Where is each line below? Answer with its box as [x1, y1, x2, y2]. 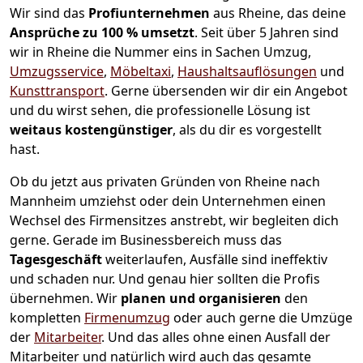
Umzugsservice [10, 62, 104, 81]
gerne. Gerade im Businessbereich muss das [10, 231, 282, 250]
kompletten [10, 309, 84, 327]
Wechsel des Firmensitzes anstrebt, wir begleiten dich [10, 211, 339, 230]
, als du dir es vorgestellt [173, 121, 322, 139]
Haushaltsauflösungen [177, 62, 317, 81]
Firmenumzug [84, 309, 170, 327]
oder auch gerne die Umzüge [170, 309, 352, 327]
